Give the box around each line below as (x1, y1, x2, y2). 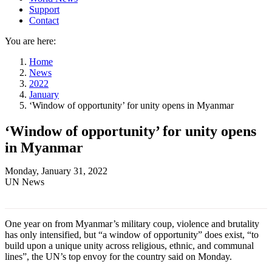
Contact (29, 15, 59, 25)
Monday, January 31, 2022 (5, 165, 107, 176)
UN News (5, 176, 44, 187)
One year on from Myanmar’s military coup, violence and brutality (5, 218, 259, 229)
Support (29, 4, 59, 15)
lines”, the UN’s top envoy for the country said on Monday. (5, 251, 234, 262)
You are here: (5, 35, 56, 46)
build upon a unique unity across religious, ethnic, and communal (5, 240, 254, 251)
